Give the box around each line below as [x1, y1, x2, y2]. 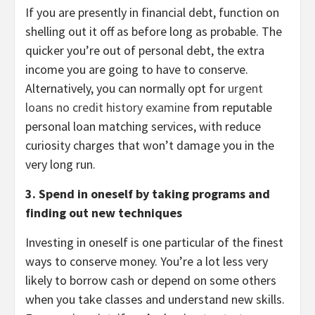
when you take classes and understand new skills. [25, 291, 285, 308]
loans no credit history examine [25, 99, 190, 116]
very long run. [25, 156, 96, 173]
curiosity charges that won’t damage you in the [25, 137, 274, 154]
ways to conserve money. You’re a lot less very [25, 253, 268, 270]
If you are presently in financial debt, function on [25, 4, 279, 21]
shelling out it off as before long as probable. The [25, 23, 282, 40]
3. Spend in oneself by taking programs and [25, 186, 270, 202]
